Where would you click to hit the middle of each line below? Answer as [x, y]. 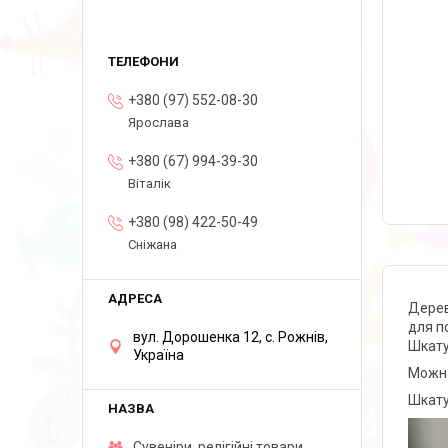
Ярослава [158, 122]
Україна [158, 355]
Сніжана [152, 244]
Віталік [149, 183]
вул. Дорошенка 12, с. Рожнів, [230, 337]
